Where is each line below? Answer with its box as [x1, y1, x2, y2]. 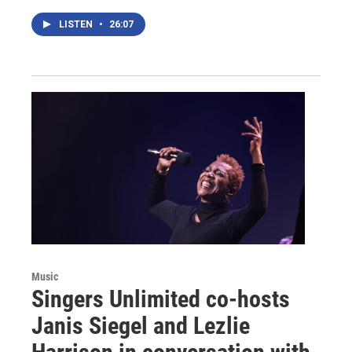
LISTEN [59, 19, 95, 31]
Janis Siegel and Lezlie [31, 312, 250, 340]
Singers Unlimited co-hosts [31, 285, 290, 313]
